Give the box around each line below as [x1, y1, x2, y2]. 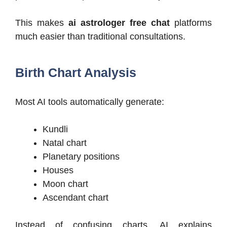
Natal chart [43, 138, 87, 148]
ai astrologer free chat [68, 18, 170, 28]
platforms [170, 18, 212, 28]
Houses [43, 165, 73, 176]
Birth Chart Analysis [15, 65, 136, 80]
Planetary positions [43, 152, 120, 162]
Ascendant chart [43, 193, 108, 203]
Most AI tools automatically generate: [15, 97, 164, 107]
